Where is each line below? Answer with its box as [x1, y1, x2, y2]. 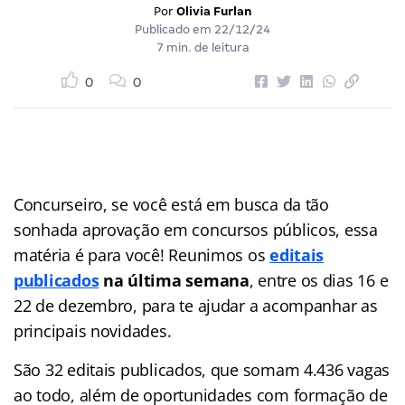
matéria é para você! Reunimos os [14, 243, 270, 266]
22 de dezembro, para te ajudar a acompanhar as [14, 294, 378, 316]
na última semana [99, 268, 250, 291]
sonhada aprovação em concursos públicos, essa [14, 218, 378, 240]
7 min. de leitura [155, 40, 250, 54]
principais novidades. [14, 319, 172, 342]
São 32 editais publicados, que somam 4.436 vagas [14, 358, 391, 381]
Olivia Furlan [175, 4, 252, 18]
